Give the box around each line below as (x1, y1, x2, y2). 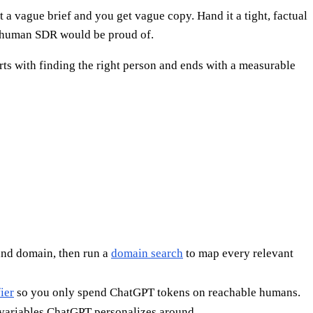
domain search (111, 247, 183, 261)
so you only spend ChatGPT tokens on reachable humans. (14, 286, 300, 300)
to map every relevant (183, 247, 293, 261)
